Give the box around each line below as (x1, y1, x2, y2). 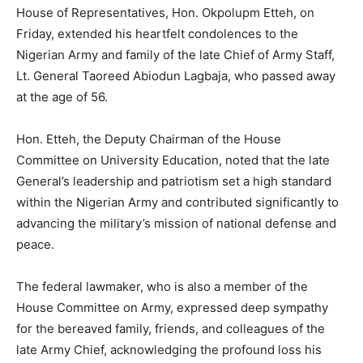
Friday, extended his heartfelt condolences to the (16, 26, 298, 41)
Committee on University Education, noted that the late (16, 152, 330, 168)
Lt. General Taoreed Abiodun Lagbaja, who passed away (16, 68, 335, 83)
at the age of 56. (16, 89, 108, 105)
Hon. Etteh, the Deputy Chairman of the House (16, 131, 281, 147)
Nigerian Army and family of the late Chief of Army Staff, (16, 47, 335, 62)
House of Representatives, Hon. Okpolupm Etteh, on (16, 5, 314, 20)
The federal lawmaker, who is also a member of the (16, 279, 308, 294)
